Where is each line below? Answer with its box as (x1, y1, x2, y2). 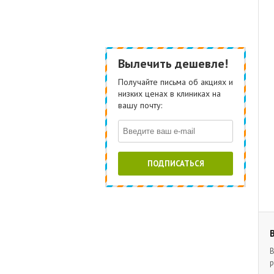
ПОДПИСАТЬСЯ (147, 158, 204, 169)
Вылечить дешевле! (118, 56, 228, 72)
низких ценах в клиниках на (118, 88, 221, 99)
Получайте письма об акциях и (118, 76, 233, 87)
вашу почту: (118, 100, 162, 111)
